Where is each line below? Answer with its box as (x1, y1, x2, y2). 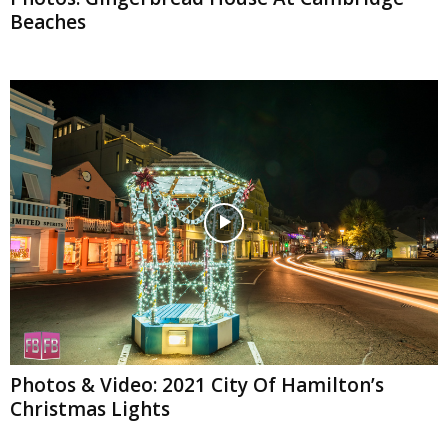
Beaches (10, 9, 86, 36)
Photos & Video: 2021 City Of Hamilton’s (10, 372, 384, 399)
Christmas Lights (10, 396, 170, 423)
